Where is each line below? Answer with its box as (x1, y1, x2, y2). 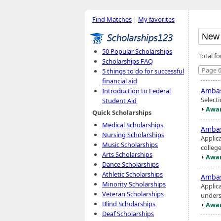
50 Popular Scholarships (102, 47, 172, 56)
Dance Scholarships (102, 160, 159, 169)
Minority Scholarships (102, 180, 166, 188)
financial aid (102, 76, 137, 85)
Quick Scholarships (92, 108, 151, 117)
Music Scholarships (102, 140, 158, 149)
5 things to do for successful (102, 67, 184, 75)
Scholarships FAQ (102, 57, 153, 66)
